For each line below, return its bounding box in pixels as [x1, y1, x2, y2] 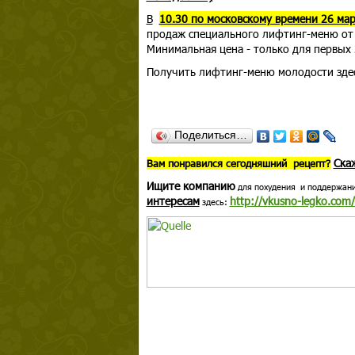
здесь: [199, 197, 230, 207]
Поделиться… [174, 128, 247, 141]
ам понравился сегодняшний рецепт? [152, 157, 330, 170]
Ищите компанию [146, 178, 235, 193]
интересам [146, 193, 200, 208]
